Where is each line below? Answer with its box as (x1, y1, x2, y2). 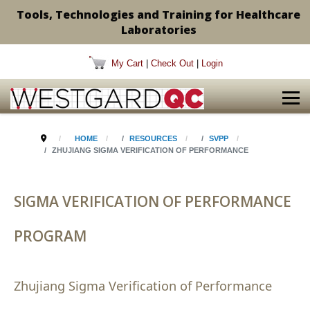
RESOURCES (129, 134, 177, 143)
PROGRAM (14, 226, 86, 246)
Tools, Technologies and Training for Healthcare (17, 7, 300, 22)
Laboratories (120, 22, 197, 37)
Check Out (151, 58, 194, 69)
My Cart (111, 58, 143, 69)
